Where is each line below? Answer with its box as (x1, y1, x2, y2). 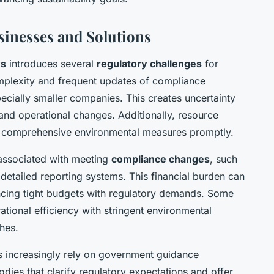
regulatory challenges (97, 57, 202, 70)
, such (210, 153, 237, 166)
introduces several (6, 57, 97, 70)
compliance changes (111, 153, 210, 166)
